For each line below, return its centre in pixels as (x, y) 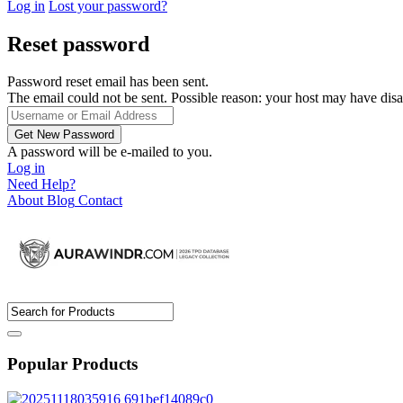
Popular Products (72, 364)
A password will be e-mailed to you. (110, 152)
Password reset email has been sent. (108, 82)
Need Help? (41, 184)
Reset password (78, 44)
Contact (100, 201)
